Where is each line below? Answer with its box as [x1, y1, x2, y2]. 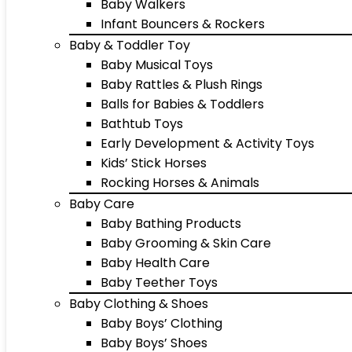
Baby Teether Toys [101, 273, 218, 291]
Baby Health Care [101, 254, 210, 272]
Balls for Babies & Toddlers [101, 95, 264, 113]
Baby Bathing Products [101, 214, 241, 233]
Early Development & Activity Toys [101, 134, 314, 152]
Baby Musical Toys [101, 56, 213, 74]
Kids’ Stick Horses [101, 154, 207, 172]
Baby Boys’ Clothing [101, 314, 222, 332]
